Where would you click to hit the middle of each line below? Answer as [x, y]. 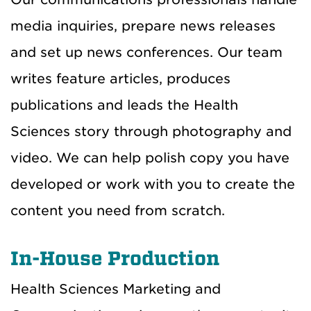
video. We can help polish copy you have [150, 158]
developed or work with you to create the [153, 185]
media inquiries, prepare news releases [143, 26]
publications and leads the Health [124, 106]
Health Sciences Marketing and [116, 289]
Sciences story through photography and [151, 132]
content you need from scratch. [118, 211]
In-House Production [115, 259]
